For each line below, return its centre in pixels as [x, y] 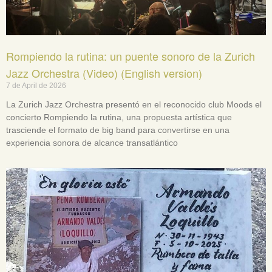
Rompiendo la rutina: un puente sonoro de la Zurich [131, 56]
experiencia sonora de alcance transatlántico [92, 142]
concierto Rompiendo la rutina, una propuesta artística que [119, 117]
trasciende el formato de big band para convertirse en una [118, 130]
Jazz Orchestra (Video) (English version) [104, 73]
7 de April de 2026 [36, 85]
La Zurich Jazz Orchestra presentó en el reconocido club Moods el [134, 104]
